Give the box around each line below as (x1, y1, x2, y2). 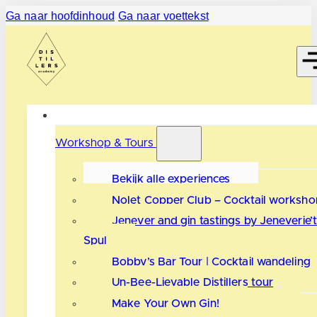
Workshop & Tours (55, 137, 156, 149)
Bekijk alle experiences (112, 173, 231, 185)
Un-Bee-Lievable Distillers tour (112, 277, 274, 288)
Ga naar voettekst (118, 8, 209, 23)
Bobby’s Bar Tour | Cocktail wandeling (112, 255, 311, 267)
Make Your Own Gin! (112, 297, 219, 309)
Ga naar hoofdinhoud (6, 8, 115, 23)
